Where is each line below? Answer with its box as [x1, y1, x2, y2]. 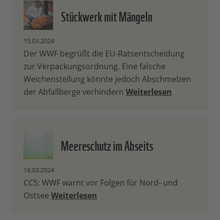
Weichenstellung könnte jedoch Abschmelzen [24, 74, 191, 85]
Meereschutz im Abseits [61, 134, 153, 155]
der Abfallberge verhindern [24, 86, 126, 98]
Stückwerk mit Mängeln [61, 5, 152, 26]
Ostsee [24, 190, 51, 201]
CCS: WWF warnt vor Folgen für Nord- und [24, 177, 178, 189]
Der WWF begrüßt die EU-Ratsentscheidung [24, 48, 185, 59]
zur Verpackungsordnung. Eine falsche [24, 61, 165, 72]
